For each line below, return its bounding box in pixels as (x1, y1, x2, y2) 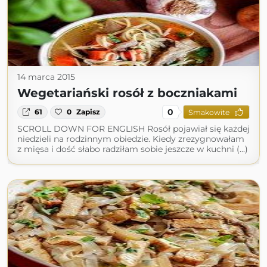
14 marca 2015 (17, 72, 75, 82)
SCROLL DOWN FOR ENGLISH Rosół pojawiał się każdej (17, 123, 250, 134)
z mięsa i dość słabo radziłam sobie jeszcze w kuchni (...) (17, 144, 248, 154)
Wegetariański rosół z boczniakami (17, 86, 237, 100)
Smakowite (188, 107, 229, 117)
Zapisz (76, 107, 101, 116)
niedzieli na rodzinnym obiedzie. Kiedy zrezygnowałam (17, 133, 244, 144)
